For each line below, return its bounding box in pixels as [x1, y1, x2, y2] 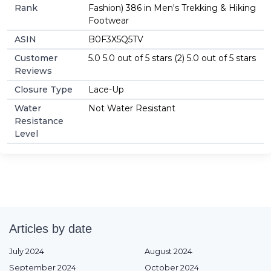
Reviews [15, 65, 52, 76]
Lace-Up [88, 83, 124, 95]
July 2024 [9, 246, 44, 256]
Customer [15, 52, 57, 64]
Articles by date [9, 221, 92, 235]
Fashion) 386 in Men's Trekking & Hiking [88, 2, 256, 13]
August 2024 [145, 246, 192, 256]
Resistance [15, 115, 64, 126]
